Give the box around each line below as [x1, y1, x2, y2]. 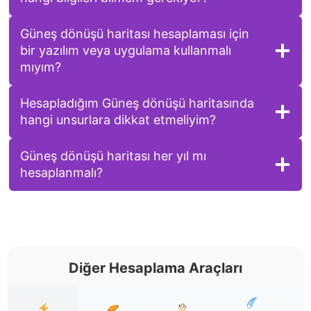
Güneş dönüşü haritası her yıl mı [19, 148, 206, 163]
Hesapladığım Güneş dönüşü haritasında [19, 95, 254, 110]
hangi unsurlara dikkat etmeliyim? [19, 112, 216, 127]
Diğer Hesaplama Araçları [69, 259, 242, 276]
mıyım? [19, 59, 61, 74]
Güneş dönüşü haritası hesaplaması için [19, 26, 249, 41]
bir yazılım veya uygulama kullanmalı [19, 42, 231, 58]
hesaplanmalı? [19, 165, 103, 180]
